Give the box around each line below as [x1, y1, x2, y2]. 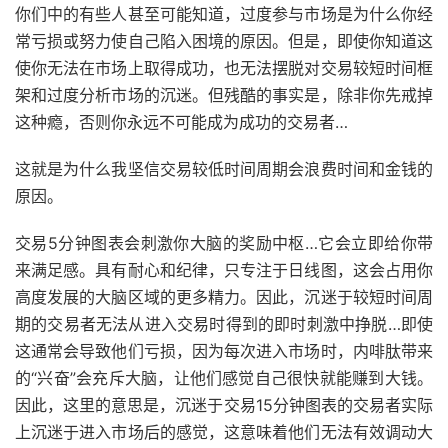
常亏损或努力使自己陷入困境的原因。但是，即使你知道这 [15, 31, 433, 51]
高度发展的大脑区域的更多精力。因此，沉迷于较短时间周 [15, 287, 433, 307]
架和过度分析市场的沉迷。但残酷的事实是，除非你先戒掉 [15, 85, 433, 105]
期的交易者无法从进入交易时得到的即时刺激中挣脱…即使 [15, 314, 433, 334]
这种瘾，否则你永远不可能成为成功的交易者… [15, 112, 348, 132]
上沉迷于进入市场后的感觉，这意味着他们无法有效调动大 [15, 422, 433, 442]
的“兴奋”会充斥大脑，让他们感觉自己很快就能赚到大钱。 [15, 368, 433, 388]
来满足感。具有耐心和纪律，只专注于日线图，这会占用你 [15, 260, 433, 280]
